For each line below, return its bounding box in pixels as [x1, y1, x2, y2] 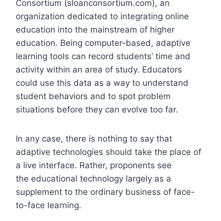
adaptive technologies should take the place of [16, 147, 201, 157]
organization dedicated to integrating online [16, 11, 189, 21]
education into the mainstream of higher [16, 24, 175, 35]
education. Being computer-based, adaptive [16, 37, 190, 48]
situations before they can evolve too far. [16, 104, 178, 114]
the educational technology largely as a [16, 173, 171, 184]
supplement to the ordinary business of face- [16, 186, 195, 197]
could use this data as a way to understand [16, 77, 188, 88]
